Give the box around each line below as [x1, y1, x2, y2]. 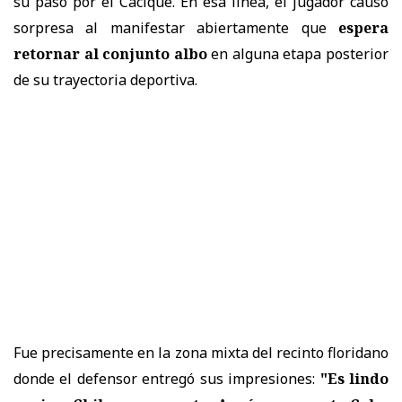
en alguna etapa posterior [206, 43, 389, 64]
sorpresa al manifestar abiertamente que [13, 17, 338, 38]
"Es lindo [319, 368, 389, 389]
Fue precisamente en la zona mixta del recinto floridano [13, 342, 389, 363]
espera [338, 17, 389, 38]
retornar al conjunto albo [13, 43, 207, 64]
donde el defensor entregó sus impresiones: [13, 368, 320, 389]
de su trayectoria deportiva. [13, 69, 197, 90]
